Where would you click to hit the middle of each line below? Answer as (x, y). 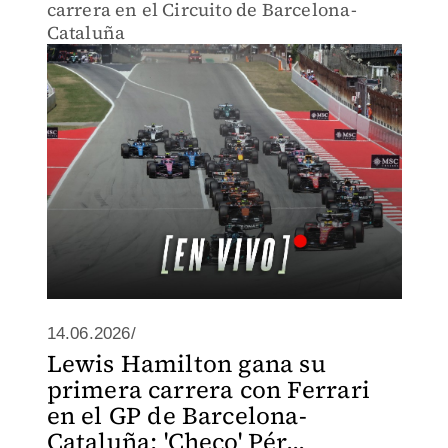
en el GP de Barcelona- (176, 415)
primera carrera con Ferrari (208, 389)
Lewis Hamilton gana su (186, 363)
